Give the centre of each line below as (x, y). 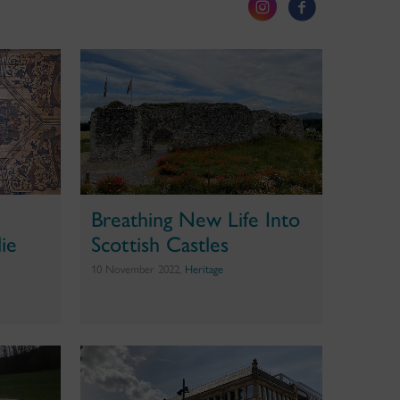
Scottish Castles (159, 242)
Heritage (204, 269)
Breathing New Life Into (195, 217)
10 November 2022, (137, 269)
